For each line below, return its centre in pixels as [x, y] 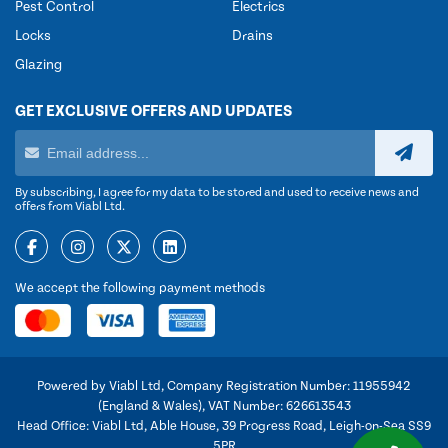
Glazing [38, 65]
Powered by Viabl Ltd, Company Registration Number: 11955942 [224, 386]
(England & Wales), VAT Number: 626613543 [224, 406]
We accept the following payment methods [140, 289]
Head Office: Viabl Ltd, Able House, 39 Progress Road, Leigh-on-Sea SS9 [224, 426]
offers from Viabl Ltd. [70, 207]
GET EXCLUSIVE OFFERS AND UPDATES [153, 111]
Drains [252, 36]
